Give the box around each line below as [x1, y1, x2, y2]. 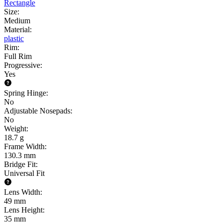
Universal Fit [4, 168, 45, 177]
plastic [4, 34, 24, 43]
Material [4, 25, 30, 34]
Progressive [4, 60, 40, 69]
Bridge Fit [4, 160, 36, 168]
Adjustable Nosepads [4, 106, 70, 115]
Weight [4, 124, 26, 133]
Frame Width [4, 142, 45, 151]
